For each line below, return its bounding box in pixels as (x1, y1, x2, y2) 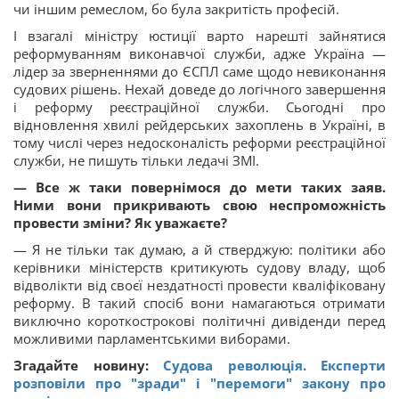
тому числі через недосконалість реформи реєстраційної (13, 134, 386, 152)
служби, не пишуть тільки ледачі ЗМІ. (13, 151, 259, 170)
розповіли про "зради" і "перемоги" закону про (13, 374, 386, 393)
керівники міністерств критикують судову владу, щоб (13, 258, 386, 277)
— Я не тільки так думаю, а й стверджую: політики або (13, 240, 386, 259)
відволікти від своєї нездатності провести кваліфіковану (13, 276, 386, 295)
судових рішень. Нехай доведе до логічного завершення (13, 80, 386, 99)
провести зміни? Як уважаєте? (13, 214, 227, 232)
